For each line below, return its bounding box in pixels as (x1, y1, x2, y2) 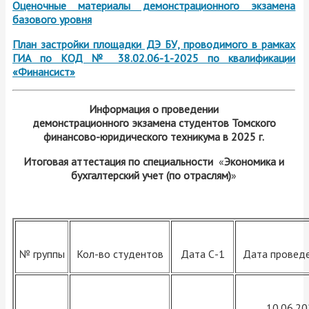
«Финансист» (12, 65, 75, 79)
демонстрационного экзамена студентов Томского (32, 116, 276, 130)
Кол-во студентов (76, 247, 163, 261)
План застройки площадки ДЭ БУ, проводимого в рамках (12, 37, 296, 52)
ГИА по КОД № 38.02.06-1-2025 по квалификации (12, 51, 296, 66)
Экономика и (224, 154, 285, 169)
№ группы (19, 247, 65, 261)
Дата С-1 (180, 247, 225, 261)
